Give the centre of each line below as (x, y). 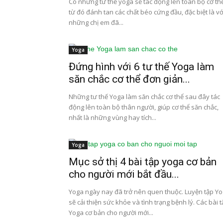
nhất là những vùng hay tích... (112, 117)
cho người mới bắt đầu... (124, 174)
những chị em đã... (96, 22)
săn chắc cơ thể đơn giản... (129, 79)
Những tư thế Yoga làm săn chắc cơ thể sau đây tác (144, 97)
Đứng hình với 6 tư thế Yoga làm (141, 67)
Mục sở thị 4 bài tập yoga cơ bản (143, 162)
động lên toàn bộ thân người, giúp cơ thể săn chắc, (144, 107)
